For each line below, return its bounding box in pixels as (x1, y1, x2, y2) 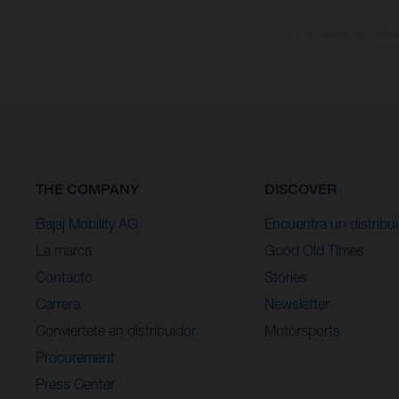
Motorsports (264, 322, 340, 338)
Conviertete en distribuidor (36, 322, 196, 338)
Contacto (36, 268, 93, 285)
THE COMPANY (36, 181, 139, 199)
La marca (36, 241, 92, 258)
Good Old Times (264, 241, 364, 258)
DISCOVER (264, 181, 337, 199)
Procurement (36, 348, 115, 365)
